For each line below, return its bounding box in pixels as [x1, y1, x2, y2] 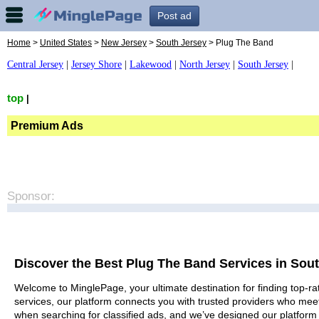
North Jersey [179, 59, 230, 70]
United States [40, 38, 92, 48]
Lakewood [130, 59, 172, 70]
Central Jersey [7, 59, 63, 70]
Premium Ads [11, 119, 83, 132]
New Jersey [101, 38, 147, 48]
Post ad [157, 10, 192, 21]
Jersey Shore [71, 59, 122, 70]
